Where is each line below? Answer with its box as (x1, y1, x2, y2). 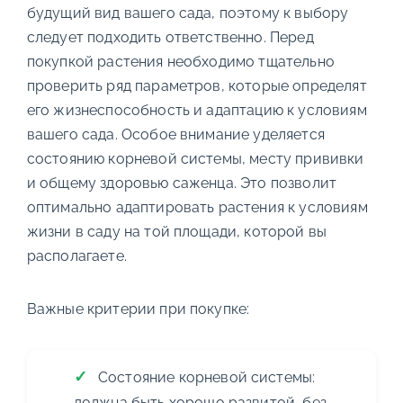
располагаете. (26, 246, 127, 264)
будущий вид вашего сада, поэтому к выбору (26, 4, 349, 22)
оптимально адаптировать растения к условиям (26, 198, 368, 216)
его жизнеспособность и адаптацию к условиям (26, 101, 367, 119)
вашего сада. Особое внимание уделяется (26, 125, 325, 143)
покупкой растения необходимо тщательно (26, 52, 335, 70)
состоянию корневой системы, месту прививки (26, 149, 364, 167)
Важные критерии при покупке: (26, 300, 250, 318)
